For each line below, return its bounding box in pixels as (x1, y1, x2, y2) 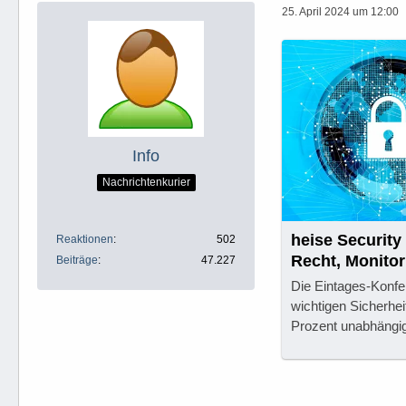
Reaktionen (56, 233, 113, 246)
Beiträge (56, 254, 98, 266)
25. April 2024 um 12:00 (282, 5, 399, 18)
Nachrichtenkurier (101, 175, 190, 188)
